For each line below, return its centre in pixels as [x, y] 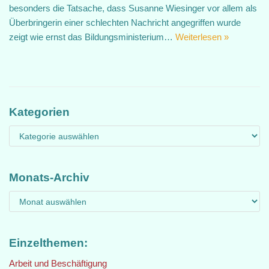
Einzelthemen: [48, 243]
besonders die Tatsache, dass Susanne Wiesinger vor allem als [133, 8]
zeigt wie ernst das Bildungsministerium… [92, 37]
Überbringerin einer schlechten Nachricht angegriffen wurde [125, 23]
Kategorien [39, 112]
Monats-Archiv [49, 177]
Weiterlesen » [202, 37]
